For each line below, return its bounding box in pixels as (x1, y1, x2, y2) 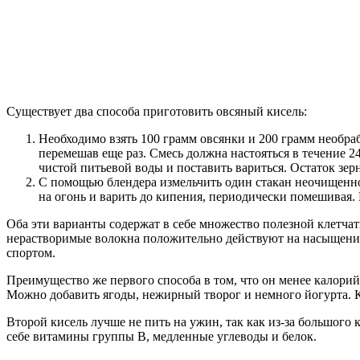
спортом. (6, 245, 55, 260)
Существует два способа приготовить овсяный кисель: (6, 104, 307, 118)
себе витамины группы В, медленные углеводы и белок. (6, 329, 317, 343)
